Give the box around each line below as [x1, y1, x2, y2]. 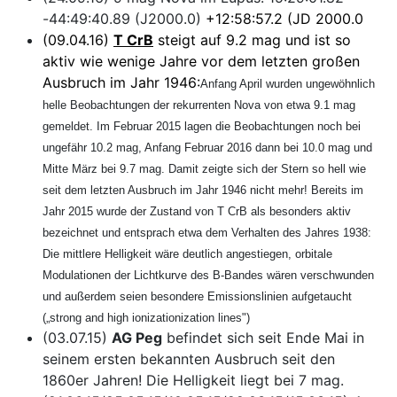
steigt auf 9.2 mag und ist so [158, 31, 351, 50]
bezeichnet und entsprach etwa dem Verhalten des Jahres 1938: [43, 226, 371, 240]
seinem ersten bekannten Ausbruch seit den [43, 350, 335, 369]
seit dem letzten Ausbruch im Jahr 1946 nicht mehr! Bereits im [43, 183, 363, 198]
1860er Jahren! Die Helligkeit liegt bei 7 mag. [43, 371, 344, 390]
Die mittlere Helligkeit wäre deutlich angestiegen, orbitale [43, 247, 332, 261]
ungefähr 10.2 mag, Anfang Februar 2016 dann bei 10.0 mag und [43, 141, 372, 155]
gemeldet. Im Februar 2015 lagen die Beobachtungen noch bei [43, 120, 361, 134]
